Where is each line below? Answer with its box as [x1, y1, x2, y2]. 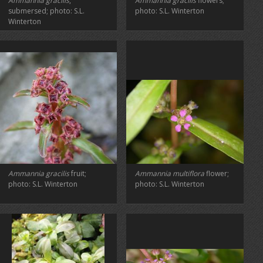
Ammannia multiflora [135, 168, 204, 178]
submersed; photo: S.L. [8, 6, 85, 16]
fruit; [69, 168, 86, 178]
